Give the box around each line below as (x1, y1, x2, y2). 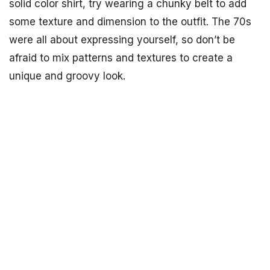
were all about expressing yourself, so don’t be (9, 34, 235, 46)
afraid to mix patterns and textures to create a (9, 52, 233, 64)
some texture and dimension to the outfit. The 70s (9, 16, 251, 28)
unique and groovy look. (9, 70, 125, 82)
